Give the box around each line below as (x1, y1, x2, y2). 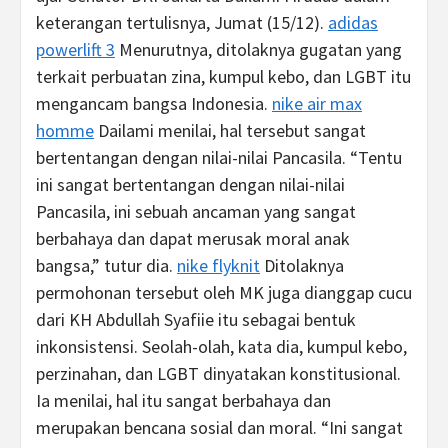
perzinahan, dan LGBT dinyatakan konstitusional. (36, 362, 401, 385)
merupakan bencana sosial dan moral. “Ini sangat (36, 416, 403, 439)
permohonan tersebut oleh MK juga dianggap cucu (36, 281, 412, 304)
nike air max (272, 92, 362, 115)
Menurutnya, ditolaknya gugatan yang (115, 38, 402, 61)
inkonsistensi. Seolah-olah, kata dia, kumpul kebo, (36, 335, 407, 358)
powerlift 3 (36, 38, 115, 61)
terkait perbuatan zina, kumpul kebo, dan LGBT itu (36, 65, 411, 88)
